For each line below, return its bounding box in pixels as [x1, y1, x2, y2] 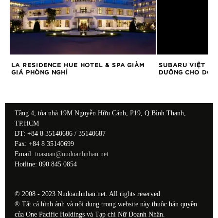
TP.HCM [15, 119, 39, 127]
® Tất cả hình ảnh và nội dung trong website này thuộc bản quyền [15, 200, 197, 208]
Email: [15, 150, 35, 158]
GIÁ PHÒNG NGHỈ [11, 69, 68, 75]
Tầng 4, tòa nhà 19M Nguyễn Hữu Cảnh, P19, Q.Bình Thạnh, [15, 109, 186, 117]
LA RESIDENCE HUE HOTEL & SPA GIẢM [11, 62, 145, 68]
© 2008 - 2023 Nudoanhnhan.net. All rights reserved [15, 190, 160, 198]
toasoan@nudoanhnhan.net [35, 150, 109, 158]
